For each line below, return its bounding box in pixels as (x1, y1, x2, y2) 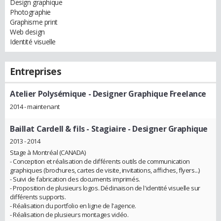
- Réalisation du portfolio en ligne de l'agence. (10, 201, 136, 211)
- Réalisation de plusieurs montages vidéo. (10, 210, 129, 220)
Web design (10, 27, 45, 37)
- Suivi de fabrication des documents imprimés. (10, 175, 140, 184)
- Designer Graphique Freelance (86, 88, 207, 99)
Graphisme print (10, 17, 58, 27)
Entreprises (10, 65, 62, 78)
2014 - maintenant (10, 102, 60, 111)
